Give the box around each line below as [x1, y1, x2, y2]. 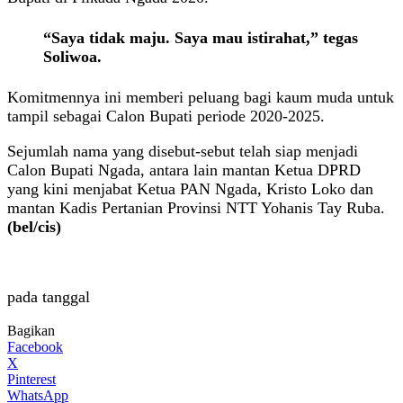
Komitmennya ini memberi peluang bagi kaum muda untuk [7, 87, 394, 106]
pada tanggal [7, 287, 90, 306]
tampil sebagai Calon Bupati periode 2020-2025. [7, 106, 325, 125]
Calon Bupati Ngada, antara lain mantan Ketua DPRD [7, 160, 361, 179]
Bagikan [7, 322, 55, 338]
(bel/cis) [7, 217, 61, 236]
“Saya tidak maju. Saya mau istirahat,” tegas [43, 28, 358, 47]
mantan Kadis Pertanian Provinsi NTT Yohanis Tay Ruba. [7, 198, 385, 217]
